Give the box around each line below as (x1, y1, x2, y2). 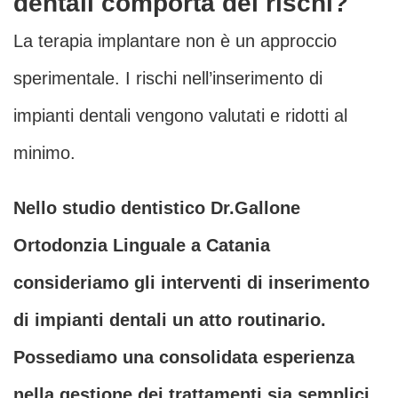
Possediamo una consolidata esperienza (13, 347, 354, 368)
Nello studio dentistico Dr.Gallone (13, 198, 300, 219)
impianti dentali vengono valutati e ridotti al (13, 106, 347, 126)
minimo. (13, 143, 76, 163)
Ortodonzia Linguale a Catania (13, 235, 270, 256)
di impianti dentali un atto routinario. (13, 310, 326, 330)
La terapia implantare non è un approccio (13, 31, 337, 52)
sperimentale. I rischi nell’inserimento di (13, 68, 322, 89)
